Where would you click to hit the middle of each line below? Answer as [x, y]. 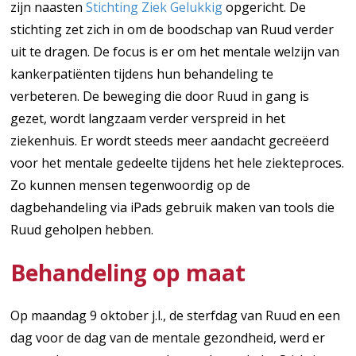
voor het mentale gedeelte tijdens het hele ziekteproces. [178, 163]
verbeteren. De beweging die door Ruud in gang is [160, 97]
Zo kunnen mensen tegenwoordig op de [131, 186]
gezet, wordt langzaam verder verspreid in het [148, 119]
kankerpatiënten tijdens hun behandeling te [142, 74]
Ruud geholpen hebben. [82, 230]
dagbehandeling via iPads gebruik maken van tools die [173, 208]
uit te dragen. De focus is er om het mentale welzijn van [175, 52]
